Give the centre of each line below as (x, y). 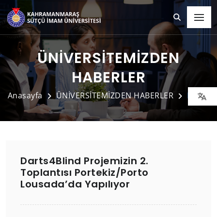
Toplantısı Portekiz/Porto (85, 172)
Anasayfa (25, 95)
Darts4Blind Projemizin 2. (85, 161)
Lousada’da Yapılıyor (75, 184)
